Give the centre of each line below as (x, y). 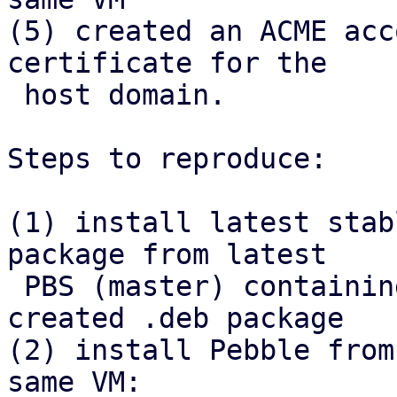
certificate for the (167, 63)
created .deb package (175, 318)
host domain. (16, 95)
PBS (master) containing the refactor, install (16, 286)
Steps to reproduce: (167, 159)
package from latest (167, 254)
